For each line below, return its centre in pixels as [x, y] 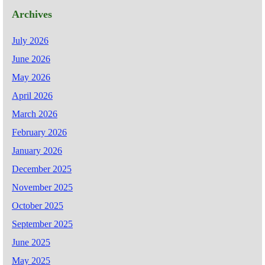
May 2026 [31, 77]
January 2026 [37, 151]
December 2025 [42, 169]
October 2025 [38, 206]
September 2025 [42, 224]
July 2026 [30, 41]
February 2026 [39, 132]
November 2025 [42, 188]
